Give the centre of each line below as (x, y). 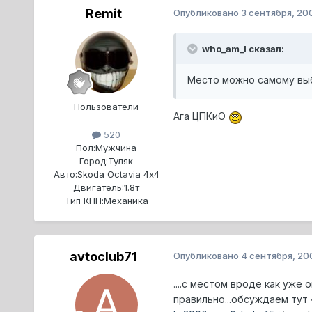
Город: (94, 161)
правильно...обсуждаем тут (242, 299)
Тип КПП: (84, 200)
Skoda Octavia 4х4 (118, 174)
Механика (126, 200)
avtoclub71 (104, 256)
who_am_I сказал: (242, 49)
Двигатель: (99, 187)
